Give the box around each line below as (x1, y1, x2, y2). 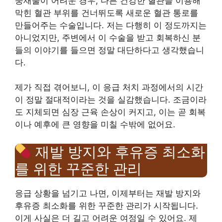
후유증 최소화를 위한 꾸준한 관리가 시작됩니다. (15, 200, 198, 211)
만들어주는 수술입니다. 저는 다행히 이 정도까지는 (15, 20, 207, 30)
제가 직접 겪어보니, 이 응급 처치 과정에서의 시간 (15, 82, 203, 92)
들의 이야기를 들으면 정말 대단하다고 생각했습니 (15, 45, 204, 55)
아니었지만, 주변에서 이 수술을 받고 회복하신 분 (15, 32, 201, 43)
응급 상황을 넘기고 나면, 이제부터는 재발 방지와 (15, 188, 201, 198)
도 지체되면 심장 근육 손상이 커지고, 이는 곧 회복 (15, 107, 206, 117)
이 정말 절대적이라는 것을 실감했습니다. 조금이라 (15, 95, 207, 105)
